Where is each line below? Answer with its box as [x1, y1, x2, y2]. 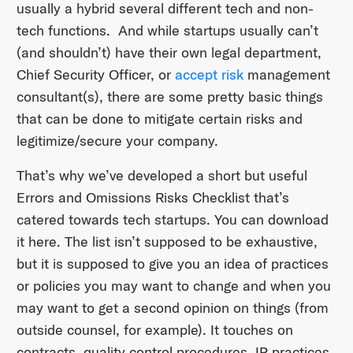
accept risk [174, 65, 243, 84]
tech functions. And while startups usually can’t [16, 21, 318, 40]
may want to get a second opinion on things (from [16, 299, 329, 318]
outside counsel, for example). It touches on [16, 321, 293, 340]
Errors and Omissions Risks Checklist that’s [16, 188, 289, 207]
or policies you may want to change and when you [16, 277, 331, 295]
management [243, 65, 330, 84]
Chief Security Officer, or [16, 65, 175, 84]
